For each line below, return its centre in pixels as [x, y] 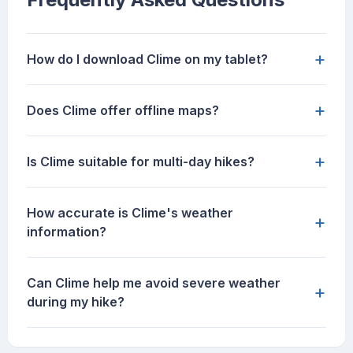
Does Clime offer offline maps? [123, 111]
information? [67, 232]
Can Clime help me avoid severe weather [154, 283]
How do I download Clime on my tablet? [147, 59]
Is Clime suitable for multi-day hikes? [141, 162]
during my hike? [76, 302]
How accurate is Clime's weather [130, 213]
